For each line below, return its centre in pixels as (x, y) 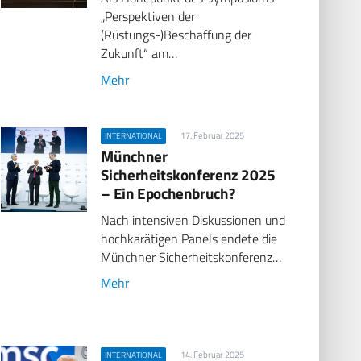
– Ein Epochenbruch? (168, 193)
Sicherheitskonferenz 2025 (188, 174)
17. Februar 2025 (213, 135)
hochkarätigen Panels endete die (189, 238)
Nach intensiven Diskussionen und (193, 220)
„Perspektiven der (148, 17)
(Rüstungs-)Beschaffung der (176, 35)
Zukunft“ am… (139, 54)
